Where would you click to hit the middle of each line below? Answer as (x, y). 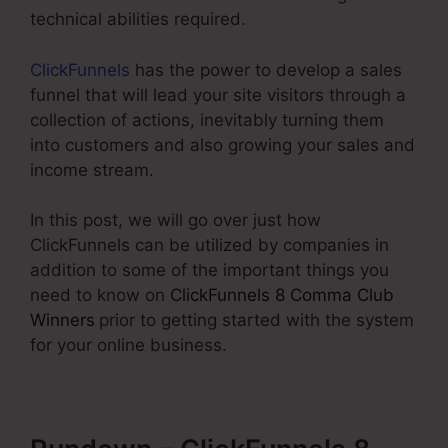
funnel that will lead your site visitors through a (218, 94)
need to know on (100, 295)
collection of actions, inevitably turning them (207, 119)
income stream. (92, 169)
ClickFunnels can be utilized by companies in (209, 245)
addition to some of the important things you (209, 270)
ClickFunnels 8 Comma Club (282, 295)
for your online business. (128, 345)
